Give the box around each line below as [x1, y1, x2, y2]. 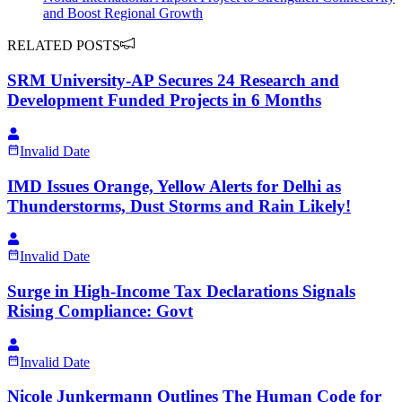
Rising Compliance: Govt [7, 301, 193, 320]
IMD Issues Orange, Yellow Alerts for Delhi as [7, 176, 341, 196]
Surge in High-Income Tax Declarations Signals [7, 281, 355, 301]
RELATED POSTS [7, 38, 120, 54]
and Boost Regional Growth [43, 5, 203, 22]
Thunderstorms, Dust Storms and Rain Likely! [7, 196, 351, 215]
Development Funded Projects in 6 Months [7, 91, 321, 110]
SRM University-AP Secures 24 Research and [7, 71, 339, 91]
